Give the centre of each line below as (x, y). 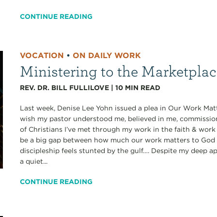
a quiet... (34, 161)
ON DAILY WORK (107, 55)
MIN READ (143, 87)
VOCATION (42, 55)
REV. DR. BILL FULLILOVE (65, 87)
